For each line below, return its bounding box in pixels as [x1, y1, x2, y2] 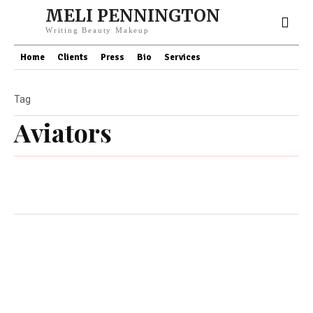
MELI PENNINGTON [45, 5, 220, 27]
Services [164, 52, 201, 63]
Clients [57, 52, 88, 63]
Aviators [14, 115, 112, 149]
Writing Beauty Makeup [45, 26, 150, 34]
